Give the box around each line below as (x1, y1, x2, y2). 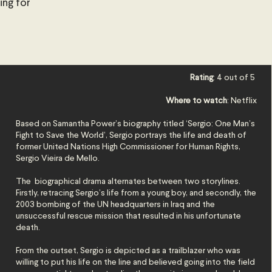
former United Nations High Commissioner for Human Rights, (16, 143, 241, 151)
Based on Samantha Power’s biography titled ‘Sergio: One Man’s (16, 120, 256, 128)
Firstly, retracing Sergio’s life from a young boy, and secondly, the (16, 189, 257, 197)
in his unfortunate (176, 212, 242, 220)
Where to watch (166, 97, 228, 105)
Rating (190, 73, 214, 82)
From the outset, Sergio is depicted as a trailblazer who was (16, 246, 241, 255)
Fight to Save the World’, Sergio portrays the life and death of (16, 131, 247, 140)
